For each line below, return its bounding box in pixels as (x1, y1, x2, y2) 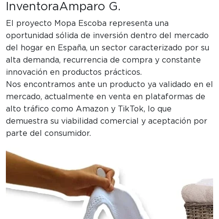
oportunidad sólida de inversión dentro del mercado (6, 32, 209, 40)
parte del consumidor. (6, 130, 91, 138)
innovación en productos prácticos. (6, 68, 142, 77)
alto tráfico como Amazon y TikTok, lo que (6, 105, 172, 113)
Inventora (6, 1, 59, 13)
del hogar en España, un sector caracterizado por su (6, 44, 209, 52)
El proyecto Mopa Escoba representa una (6, 20, 169, 28)
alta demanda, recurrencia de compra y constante (6, 56, 201, 65)
